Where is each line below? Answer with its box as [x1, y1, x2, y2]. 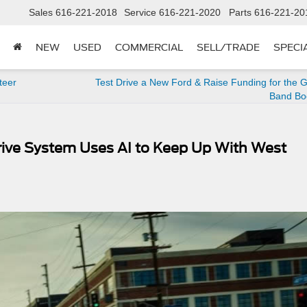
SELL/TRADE [197, 42, 260, 53]
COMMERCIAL [115, 42, 183, 53]
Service [124, 7, 156, 19]
